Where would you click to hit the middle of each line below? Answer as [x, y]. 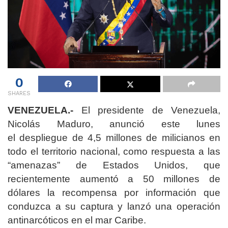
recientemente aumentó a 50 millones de [114, 179]
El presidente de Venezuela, [147, 110]
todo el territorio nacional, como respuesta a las [114, 152]
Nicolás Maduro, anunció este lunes [114, 124]
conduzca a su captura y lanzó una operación [114, 207]
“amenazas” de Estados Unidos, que [114, 165]
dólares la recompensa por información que [114, 193]
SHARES [19, 94]
